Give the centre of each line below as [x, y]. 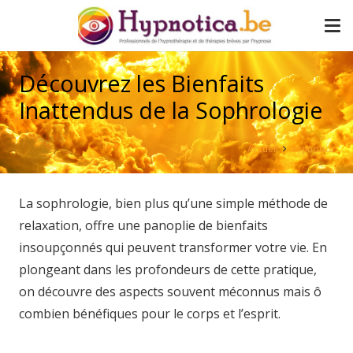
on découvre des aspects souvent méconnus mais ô [170, 292]
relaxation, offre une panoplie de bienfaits [143, 225]
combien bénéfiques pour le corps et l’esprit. [150, 314]
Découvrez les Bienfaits [141, 83]
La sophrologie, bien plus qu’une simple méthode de [173, 203]
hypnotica [313, 149]
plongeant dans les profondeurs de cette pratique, [168, 269]
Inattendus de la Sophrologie [171, 110]
